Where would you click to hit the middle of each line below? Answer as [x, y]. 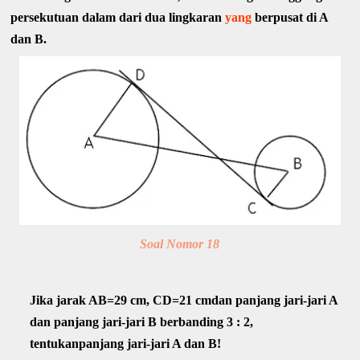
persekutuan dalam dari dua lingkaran [118, 18]
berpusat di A [290, 18]
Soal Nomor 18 [180, 243]
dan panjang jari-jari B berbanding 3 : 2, [142, 322]
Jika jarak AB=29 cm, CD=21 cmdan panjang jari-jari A [184, 301]
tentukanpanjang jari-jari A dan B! [126, 344]
